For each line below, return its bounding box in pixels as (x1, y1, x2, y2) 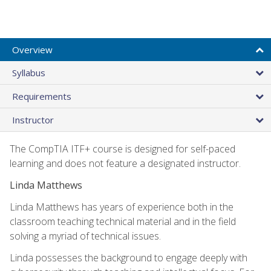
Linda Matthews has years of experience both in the (10, 200, 233, 214)
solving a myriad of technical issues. (10, 229, 161, 243)
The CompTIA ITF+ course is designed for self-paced (10, 142, 235, 155)
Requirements (12, 90, 71, 102)
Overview (12, 43, 53, 56)
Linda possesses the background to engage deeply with (10, 250, 247, 264)
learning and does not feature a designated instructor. (10, 156, 241, 170)
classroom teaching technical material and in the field (10, 214, 236, 228)
